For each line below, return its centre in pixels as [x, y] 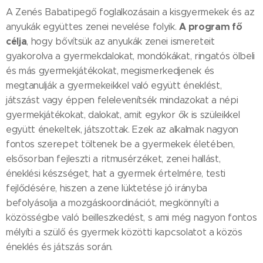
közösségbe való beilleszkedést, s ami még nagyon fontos [131, 218]
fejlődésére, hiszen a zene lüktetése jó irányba [107, 188]
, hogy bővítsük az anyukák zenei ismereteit [121, 41]
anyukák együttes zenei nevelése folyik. [93, 27]
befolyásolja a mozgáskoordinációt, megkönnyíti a [112, 203]
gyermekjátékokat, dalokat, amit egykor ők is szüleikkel [123, 115]
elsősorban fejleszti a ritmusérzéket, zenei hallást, [113, 159]
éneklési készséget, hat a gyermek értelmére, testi [116, 173]
